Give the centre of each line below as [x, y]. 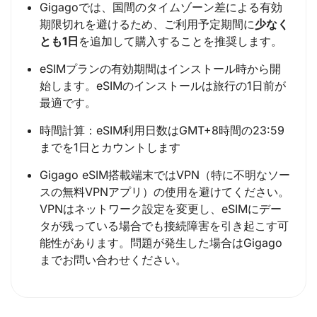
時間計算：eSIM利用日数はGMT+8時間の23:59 [162, 131]
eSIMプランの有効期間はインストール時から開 [160, 69]
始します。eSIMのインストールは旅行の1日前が [163, 86]
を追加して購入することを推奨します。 [180, 41]
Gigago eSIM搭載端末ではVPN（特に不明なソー [165, 175]
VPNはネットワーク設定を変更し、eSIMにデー [161, 209]
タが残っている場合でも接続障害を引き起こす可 [164, 226]
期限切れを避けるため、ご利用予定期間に [147, 24]
